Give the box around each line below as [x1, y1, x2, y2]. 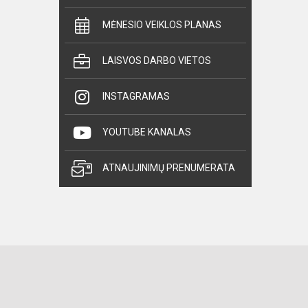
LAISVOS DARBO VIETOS [102, 55, 211, 66]
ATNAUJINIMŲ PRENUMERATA [102, 162, 235, 173]
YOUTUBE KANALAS [102, 126, 191, 137]
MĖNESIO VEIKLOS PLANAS [102, 19, 221, 30]
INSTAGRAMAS [102, 91, 170, 102]
